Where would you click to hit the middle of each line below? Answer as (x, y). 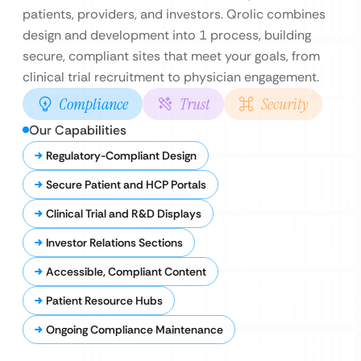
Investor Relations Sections (114, 243)
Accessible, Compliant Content (126, 272)
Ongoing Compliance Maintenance (135, 330)
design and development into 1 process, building (167, 35)
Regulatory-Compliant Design (121, 156)
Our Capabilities (78, 130)
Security (284, 104)
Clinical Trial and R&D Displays (124, 214)
